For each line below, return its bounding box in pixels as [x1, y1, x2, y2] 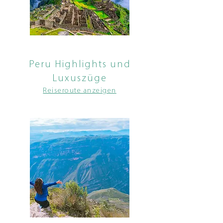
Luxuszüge [52, 74, 107, 84]
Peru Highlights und [28, 60, 131, 70]
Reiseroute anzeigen [43, 87, 116, 95]
